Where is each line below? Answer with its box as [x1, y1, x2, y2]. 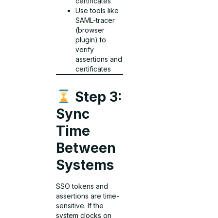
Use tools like [75, 6, 119, 15]
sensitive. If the [56, 201, 104, 210]
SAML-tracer [75, 16, 115, 24]
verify [75, 45, 94, 54]
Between [56, 139, 116, 156]
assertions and [75, 54, 123, 63]
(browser [75, 25, 105, 34]
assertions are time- [56, 191, 120, 200]
